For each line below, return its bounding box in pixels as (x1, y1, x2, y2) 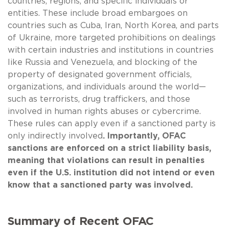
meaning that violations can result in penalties (8, 156, 204, 165)
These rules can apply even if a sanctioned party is (8, 119, 216, 128)
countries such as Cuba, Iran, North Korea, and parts (8, 21, 219, 30)
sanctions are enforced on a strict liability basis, (8, 144, 211, 152)
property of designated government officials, (8, 70, 192, 79)
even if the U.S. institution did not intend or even (8, 168, 215, 177)
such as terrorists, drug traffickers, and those (8, 95, 190, 103)
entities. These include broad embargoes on (8, 9, 188, 17)
